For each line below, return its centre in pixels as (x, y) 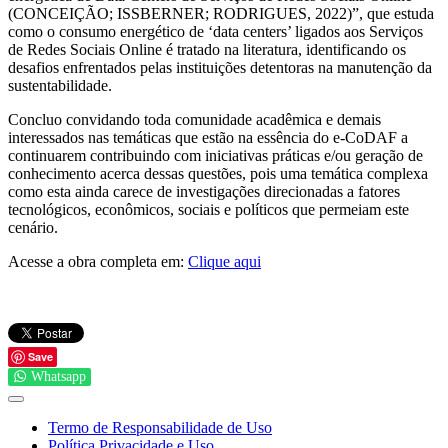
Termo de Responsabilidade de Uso (160, 427)
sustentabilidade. (60, 85)
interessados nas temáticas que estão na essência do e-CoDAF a (208, 137)
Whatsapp (58, 376)
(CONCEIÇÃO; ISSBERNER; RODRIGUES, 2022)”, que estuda (221, 13)
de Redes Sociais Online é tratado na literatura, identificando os (207, 49)
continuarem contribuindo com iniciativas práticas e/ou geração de (215, 155)
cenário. (33, 227)
